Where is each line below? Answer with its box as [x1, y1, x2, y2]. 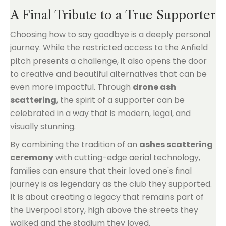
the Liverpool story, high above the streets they [10, 204, 198, 216]
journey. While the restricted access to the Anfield [10, 42, 208, 54]
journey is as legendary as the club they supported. [10, 178, 212, 190]
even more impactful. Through [10, 81, 133, 93]
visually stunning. [10, 121, 76, 133]
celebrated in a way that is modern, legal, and [10, 107, 191, 120]
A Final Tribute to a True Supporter [10, 8, 216, 23]
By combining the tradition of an [10, 139, 139, 151]
